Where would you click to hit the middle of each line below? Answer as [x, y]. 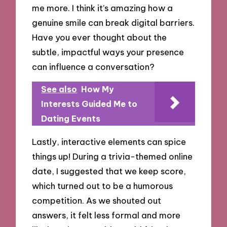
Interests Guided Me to [89, 104]
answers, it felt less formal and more [106, 215]
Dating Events [71, 119]
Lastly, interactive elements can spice [109, 142]
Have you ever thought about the [100, 37]
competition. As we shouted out [97, 201]
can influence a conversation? [93, 66]
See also [59, 89]
